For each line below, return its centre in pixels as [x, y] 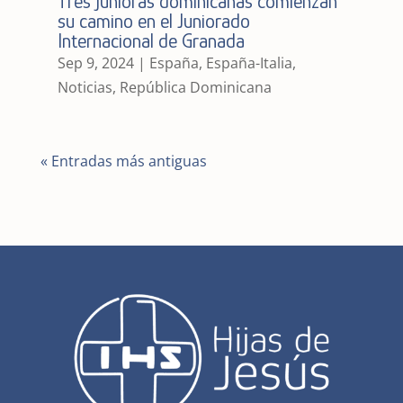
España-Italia [249, 63]
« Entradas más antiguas [123, 161]
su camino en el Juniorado [153, 22]
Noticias [85, 88]
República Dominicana [195, 88]
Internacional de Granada [151, 41]
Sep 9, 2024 [95, 63]
